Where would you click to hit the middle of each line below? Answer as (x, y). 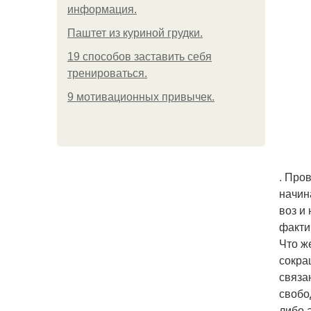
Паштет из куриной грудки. (135, 33)
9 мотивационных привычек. (141, 97)
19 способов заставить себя (140, 57)
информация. (102, 9)
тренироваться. (107, 73)
